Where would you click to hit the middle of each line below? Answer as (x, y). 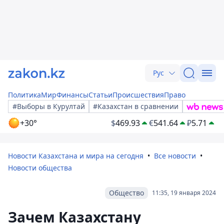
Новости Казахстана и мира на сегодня (76, 156)
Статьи (100, 95)
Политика (24, 95)
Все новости (175, 156)
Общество (126, 193)
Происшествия (138, 95)
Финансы (72, 95)
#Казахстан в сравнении (136, 106)
